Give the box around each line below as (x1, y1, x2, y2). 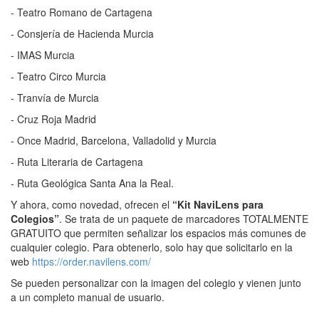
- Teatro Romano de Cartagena (11, 4, 152, 19)
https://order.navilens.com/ (32, 253, 151, 268)
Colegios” (11, 211, 59, 226)
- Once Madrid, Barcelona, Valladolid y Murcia (11, 132, 216, 147)
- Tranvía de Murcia (11, 90, 99, 105)
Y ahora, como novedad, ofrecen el (11, 197, 172, 211)
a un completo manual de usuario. (11, 289, 164, 304)
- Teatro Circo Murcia (11, 68, 106, 83)
